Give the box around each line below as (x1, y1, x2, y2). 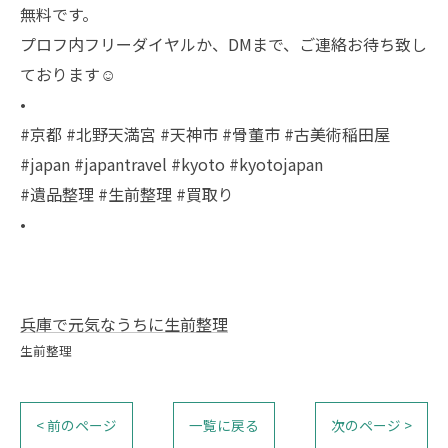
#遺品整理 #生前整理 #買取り (20, 182, 234, 206)
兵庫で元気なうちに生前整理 (20, 312, 228, 336)
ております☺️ (20, 62, 116, 86)
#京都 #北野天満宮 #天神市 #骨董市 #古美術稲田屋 (20, 122, 390, 146)
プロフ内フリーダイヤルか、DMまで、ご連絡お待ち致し (20, 32, 427, 56)
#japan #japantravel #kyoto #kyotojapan (20, 152, 323, 176)
